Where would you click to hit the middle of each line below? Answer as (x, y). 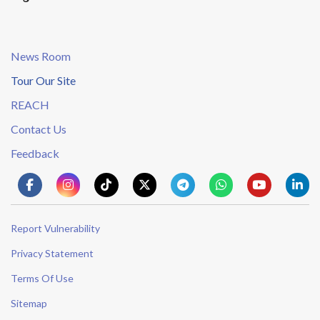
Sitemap (29, 303)
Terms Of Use (42, 278)
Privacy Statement (52, 253)
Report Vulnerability (55, 228)
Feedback (35, 153)
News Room (41, 56)
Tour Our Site (43, 80)
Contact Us (39, 129)
